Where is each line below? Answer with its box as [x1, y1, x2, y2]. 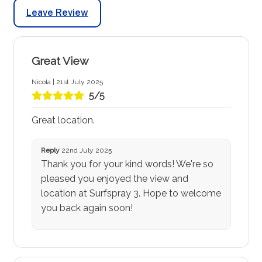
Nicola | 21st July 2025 [31, 78, 103, 87]
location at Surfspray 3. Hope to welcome [40, 188, 221, 199]
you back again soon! [40, 202, 133, 214]
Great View [31, 54, 89, 67]
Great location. [31, 115, 95, 126]
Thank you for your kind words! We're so [40, 158, 213, 170]
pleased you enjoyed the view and [40, 173, 188, 185]
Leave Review [26, 6, 88, 18]
